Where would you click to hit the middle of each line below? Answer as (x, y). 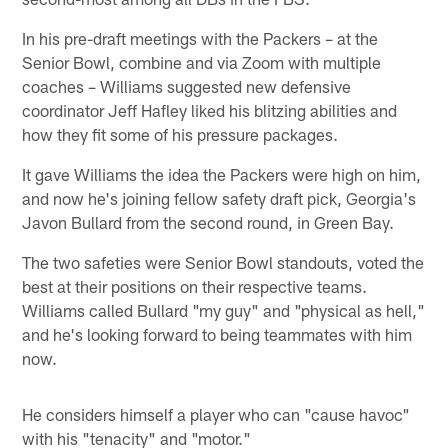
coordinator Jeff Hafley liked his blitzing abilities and (210, 110)
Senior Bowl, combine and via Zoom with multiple (202, 62)
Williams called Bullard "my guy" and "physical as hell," (224, 310)
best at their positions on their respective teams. (195, 286)
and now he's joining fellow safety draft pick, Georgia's (219, 198)
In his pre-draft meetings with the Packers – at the (200, 38)
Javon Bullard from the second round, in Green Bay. (208, 222)
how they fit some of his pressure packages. (180, 134)
